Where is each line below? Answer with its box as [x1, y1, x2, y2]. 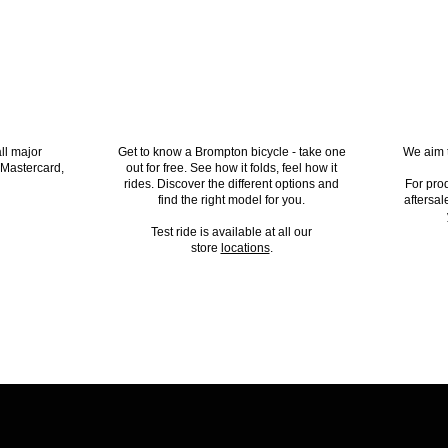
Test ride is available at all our [151, 224, 312, 239]
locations [220, 240, 270, 255]
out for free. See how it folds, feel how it [126, 160, 337, 175]
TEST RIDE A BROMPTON [132, 101, 327, 119]
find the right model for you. [158, 192, 305, 207]
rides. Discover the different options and [124, 176, 339, 191]
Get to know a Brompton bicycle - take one [117, 144, 346, 159]
